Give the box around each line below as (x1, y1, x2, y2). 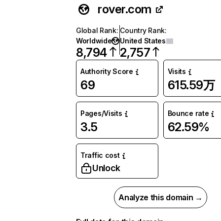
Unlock (92, 163, 120, 173)
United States (120, 37, 166, 45)
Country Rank (120, 26, 165, 35)
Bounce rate (167, 109, 209, 117)
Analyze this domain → (118, 192, 203, 202)
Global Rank (76, 26, 116, 35)
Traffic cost (80, 151, 120, 159)
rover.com (98, 2, 151, 16)
